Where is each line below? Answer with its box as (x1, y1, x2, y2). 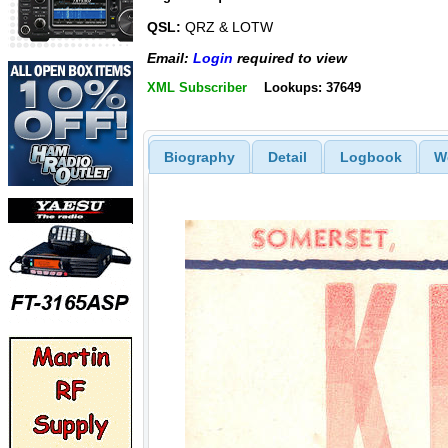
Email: (147, 49, 193, 66)
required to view (233, 49, 347, 66)
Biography (163, 148, 235, 165)
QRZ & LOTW (181, 19, 273, 36)
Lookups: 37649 (263, 80, 361, 95)
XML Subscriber (147, 80, 247, 95)
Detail (267, 148, 307, 165)
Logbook (339, 148, 402, 165)
